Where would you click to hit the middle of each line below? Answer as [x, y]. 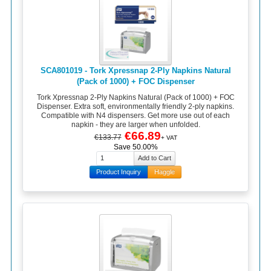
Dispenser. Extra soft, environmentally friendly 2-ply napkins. [135, 106]
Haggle [165, 171]
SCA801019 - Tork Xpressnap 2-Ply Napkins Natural [135, 71]
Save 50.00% [135, 147]
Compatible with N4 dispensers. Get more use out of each [135, 115]
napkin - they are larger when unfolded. [135, 124]
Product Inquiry [119, 171]
